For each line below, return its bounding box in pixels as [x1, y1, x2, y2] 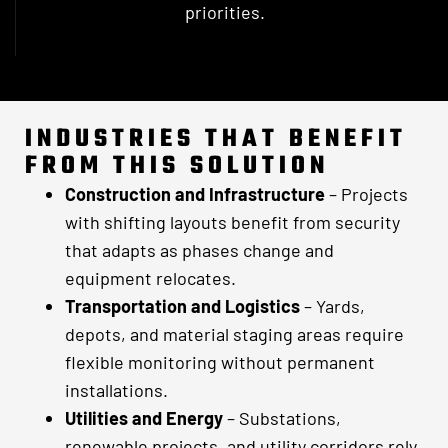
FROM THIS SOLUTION [25, 146, 329, 186]
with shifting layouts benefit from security [65, 210, 400, 233]
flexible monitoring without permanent [65, 350, 375, 373]
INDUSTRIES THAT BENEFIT [25, 119, 407, 159]
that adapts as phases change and [65, 238, 334, 261]
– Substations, [223, 406, 341, 429]
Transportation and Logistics [65, 294, 300, 317]
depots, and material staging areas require [65, 322, 404, 345]
